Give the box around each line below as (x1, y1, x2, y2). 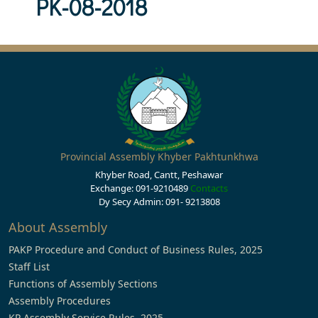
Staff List (9, 260, 50, 273)
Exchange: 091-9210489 (90, 182, 190, 194)
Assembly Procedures (9, 294, 111, 307)
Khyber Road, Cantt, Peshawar (95, 168, 223, 181)
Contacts (190, 182, 228, 194)
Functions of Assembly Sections (9, 277, 158, 290)
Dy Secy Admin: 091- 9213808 (98, 195, 220, 208)
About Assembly (9, 219, 107, 236)
